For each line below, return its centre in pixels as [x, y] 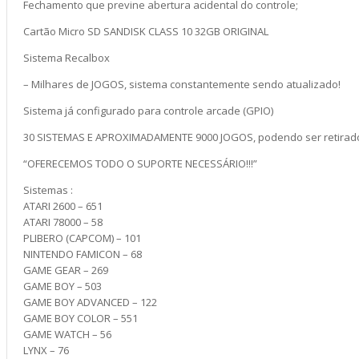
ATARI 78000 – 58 [63, 222]
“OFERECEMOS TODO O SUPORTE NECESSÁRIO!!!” [140, 163]
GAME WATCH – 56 [67, 334]
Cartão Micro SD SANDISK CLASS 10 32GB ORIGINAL [146, 31]
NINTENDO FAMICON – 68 [83, 254]
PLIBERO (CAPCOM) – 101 [82, 238]
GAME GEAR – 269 [66, 270]
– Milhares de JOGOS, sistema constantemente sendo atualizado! [182, 84]
